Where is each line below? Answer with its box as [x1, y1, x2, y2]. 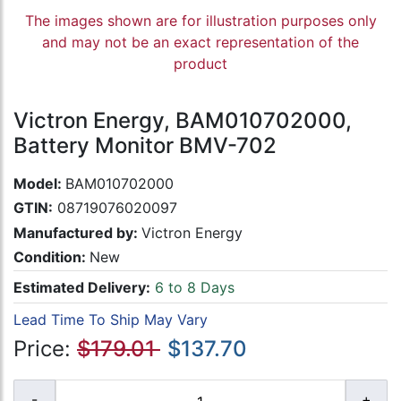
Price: [13, 336, 77, 363]
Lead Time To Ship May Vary [13, 310, 208, 328]
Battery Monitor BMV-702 [13, 132, 277, 159]
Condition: [13, 247, 90, 266]
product [174, 55, 227, 73]
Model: [13, 175, 65, 193]
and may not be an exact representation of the [42, 33, 359, 52]
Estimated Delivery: [13, 277, 150, 296]
